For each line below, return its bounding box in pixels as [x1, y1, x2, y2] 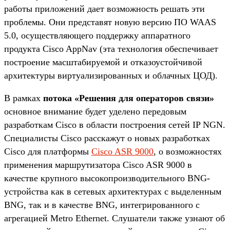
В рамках [4, 92, 43, 103]
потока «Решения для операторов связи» [43, 92, 214, 103]
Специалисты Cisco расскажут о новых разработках [4, 132, 210, 143]
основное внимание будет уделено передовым [4, 106, 186, 117]
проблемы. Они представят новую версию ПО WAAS [4, 16, 216, 27]
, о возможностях [154, 146, 222, 157]
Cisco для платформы [4, 146, 91, 157]
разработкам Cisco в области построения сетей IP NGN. [4, 119, 225, 130]
